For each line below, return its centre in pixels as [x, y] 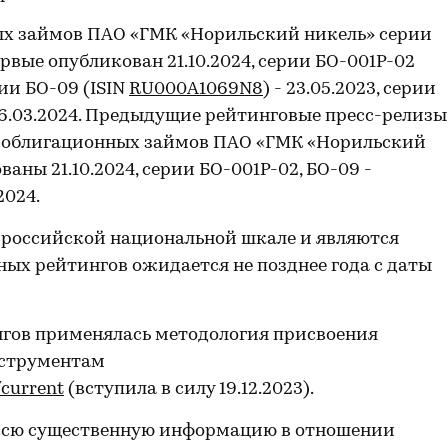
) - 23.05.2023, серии [349, 89]
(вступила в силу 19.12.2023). [189, 389]
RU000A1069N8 [196, 89]
